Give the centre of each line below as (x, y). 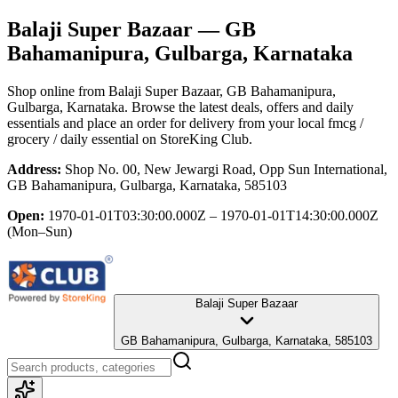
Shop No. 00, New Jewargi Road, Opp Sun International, (226, 169)
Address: (34, 169)
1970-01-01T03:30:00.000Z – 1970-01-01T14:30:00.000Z (213, 215)
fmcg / (346, 123)
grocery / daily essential (73, 139)
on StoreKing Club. (195, 139)
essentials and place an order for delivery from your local (166, 123)
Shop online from (58, 91)
